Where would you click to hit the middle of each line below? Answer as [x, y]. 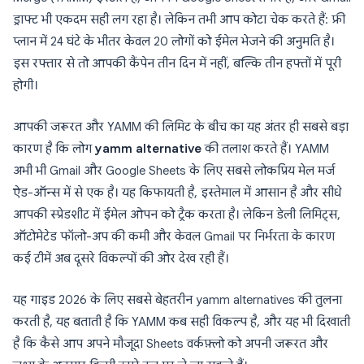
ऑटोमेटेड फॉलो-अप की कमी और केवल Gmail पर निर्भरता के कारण [174, 236]
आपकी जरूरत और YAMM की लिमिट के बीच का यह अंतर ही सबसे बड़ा [181, 127]
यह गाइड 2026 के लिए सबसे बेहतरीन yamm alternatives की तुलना [178, 300]
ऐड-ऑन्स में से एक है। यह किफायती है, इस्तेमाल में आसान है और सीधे [177, 193]
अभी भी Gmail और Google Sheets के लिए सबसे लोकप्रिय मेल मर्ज [174, 171]
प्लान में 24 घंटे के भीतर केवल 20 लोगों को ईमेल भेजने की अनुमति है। [174, 41]
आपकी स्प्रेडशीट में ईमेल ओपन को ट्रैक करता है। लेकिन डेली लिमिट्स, [177, 214]
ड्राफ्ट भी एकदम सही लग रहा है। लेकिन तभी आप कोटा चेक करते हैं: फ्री [179, 19]
